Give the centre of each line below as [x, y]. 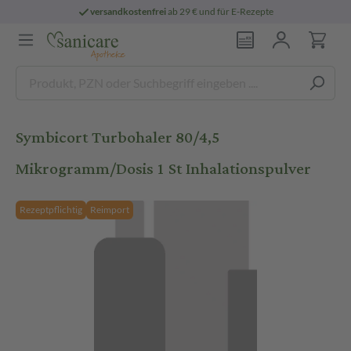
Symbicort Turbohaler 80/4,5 [118, 138]
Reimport [110, 210]
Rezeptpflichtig [51, 210]
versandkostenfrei [128, 11]
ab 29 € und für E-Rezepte [220, 11]
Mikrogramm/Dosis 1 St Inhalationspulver [163, 169]
